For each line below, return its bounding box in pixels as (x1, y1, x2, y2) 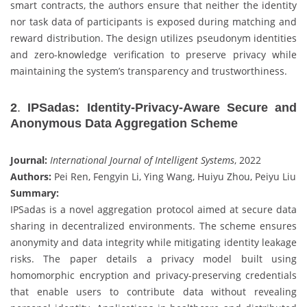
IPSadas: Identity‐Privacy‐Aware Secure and (27, 100, 297, 114)
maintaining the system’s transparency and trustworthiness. (10, 64, 287, 77)
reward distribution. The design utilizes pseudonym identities (10, 31, 297, 45)
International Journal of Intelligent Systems (50, 153, 234, 167)
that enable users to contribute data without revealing (10, 284, 297, 298)
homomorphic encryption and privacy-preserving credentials (10, 268, 297, 282)
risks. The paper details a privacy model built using (10, 251, 297, 265)
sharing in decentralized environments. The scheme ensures (10, 219, 297, 232)
